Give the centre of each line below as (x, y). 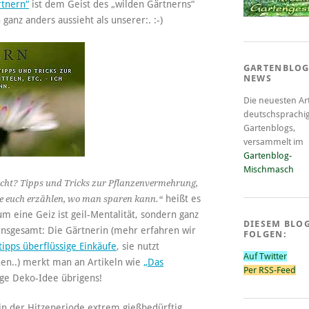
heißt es (182, 198)
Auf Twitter (265, 256)
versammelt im (273, 141)
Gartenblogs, (269, 128)
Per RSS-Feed (269, 270)
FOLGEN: (265, 234)
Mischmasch (268, 169)
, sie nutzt (138, 246)
